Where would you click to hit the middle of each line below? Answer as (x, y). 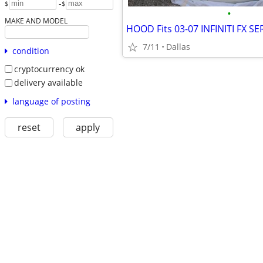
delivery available (48, 83)
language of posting (51, 101)
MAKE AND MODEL (36, 20)
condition (31, 50)
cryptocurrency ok (49, 69)
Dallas (178, 47)
